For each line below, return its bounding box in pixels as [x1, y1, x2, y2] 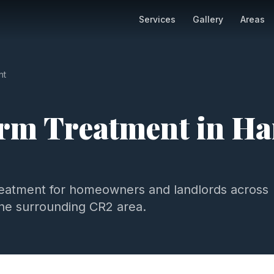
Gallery [193, 14, 223, 24]
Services [139, 14, 176, 24]
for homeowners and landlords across [46, 182, 268, 197]
